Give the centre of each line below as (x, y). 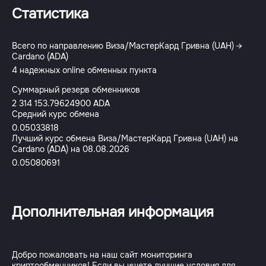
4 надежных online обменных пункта (84, 70)
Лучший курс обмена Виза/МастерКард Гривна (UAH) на (125, 138)
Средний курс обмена (56, 114)
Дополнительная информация (113, 212)
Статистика (50, 14)
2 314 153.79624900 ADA (61, 103)
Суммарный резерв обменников (76, 90)
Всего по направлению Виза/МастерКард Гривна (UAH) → (127, 46)
